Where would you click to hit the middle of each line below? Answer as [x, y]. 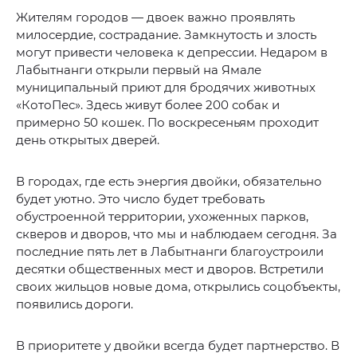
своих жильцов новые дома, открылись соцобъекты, [178, 287]
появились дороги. [75, 304]
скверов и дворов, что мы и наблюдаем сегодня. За [177, 234]
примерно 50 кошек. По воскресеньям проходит [167, 123]
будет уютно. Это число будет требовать [140, 199]
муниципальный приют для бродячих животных [166, 88]
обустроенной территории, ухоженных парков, [162, 217]
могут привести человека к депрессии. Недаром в [172, 53]
